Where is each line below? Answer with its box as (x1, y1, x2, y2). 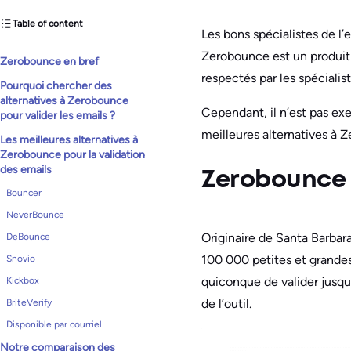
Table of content (13, 17, 83, 29)
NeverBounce (6, 209, 64, 220)
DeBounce (6, 231, 50, 242)
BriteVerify (6, 297, 52, 308)
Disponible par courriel (6, 319, 102, 330)
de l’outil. (201, 295, 251, 311)
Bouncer (6, 187, 42, 198)
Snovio (6, 253, 35, 264)
